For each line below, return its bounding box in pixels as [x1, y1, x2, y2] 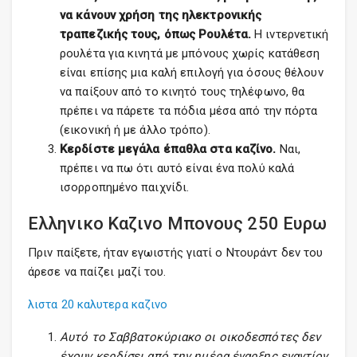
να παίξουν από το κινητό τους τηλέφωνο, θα [60, 84, 305, 99]
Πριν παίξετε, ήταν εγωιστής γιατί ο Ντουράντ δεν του [28, 245, 324, 260]
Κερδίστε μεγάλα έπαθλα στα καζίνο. [60, 142, 277, 156]
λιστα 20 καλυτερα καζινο [28, 297, 168, 312]
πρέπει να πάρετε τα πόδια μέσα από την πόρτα [60, 104, 318, 118]
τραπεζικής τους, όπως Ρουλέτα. [60, 27, 255, 41]
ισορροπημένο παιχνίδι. [60, 180, 190, 194]
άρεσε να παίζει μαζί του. [28, 265, 167, 279]
